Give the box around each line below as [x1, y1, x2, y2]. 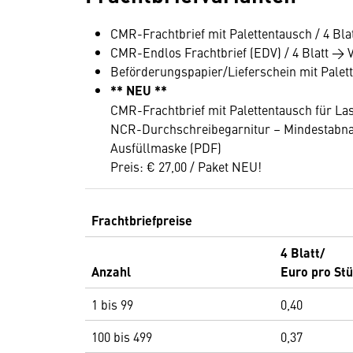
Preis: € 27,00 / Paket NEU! [110, 158, 262, 175]
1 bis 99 [91, 295, 133, 313]
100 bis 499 [91, 328, 152, 345]
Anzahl [91, 262, 131, 281]
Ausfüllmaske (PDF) [110, 139, 221, 156]
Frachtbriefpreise [91, 211, 192, 229]
